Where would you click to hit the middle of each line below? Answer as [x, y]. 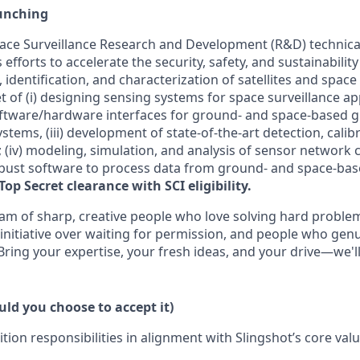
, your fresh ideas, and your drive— [227, 251]
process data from [158, 168]
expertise [92, 251]
